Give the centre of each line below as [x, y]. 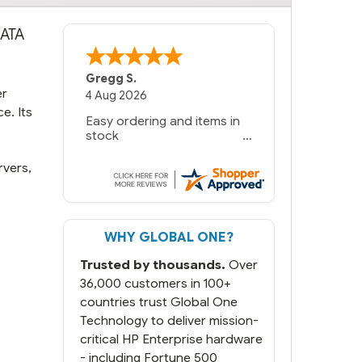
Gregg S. [112, 79]
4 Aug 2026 [117, 96]
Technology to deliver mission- [169, 320]
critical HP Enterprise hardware [171, 339]
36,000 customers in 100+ [156, 283]
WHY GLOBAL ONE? [169, 237]
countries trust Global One [159, 301]
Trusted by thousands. [153, 264]
